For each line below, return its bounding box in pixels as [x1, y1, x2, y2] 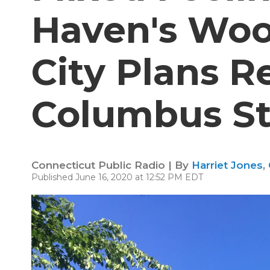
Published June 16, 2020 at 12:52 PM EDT [31, 172, 203, 183]
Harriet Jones [192, 159, 263, 171]
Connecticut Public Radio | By [31, 159, 192, 171]
